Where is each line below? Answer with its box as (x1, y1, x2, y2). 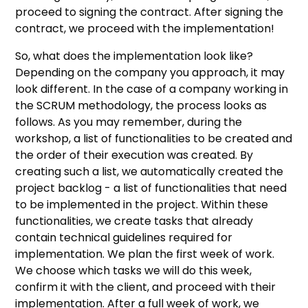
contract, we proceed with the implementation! (15, 20, 275, 36)
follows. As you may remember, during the (15, 113, 243, 130)
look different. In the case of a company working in (15, 80, 289, 97)
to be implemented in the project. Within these (15, 196, 269, 212)
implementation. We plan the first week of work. (15, 245, 275, 262)
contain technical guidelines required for (15, 229, 233, 245)
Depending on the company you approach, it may (15, 64, 285, 80)
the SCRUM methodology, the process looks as (15, 97, 267, 113)
